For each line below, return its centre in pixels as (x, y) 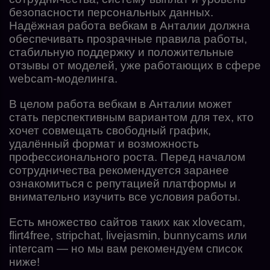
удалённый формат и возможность (104, 143)
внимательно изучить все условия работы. (125, 196)
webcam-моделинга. (63, 78)
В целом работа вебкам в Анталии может (121, 104)
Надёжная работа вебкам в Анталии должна (130, 25)
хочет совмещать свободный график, (110, 130)
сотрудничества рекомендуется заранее (119, 170)
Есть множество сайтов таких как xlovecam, (127, 222)
